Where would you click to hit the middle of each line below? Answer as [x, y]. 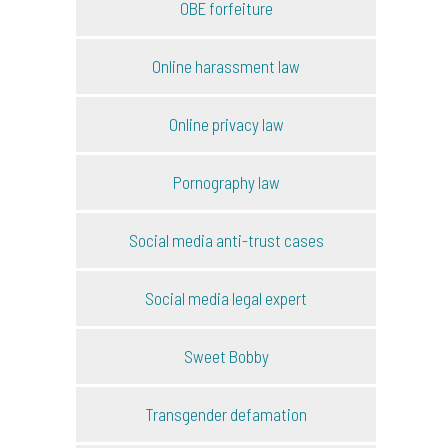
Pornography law [226, 181]
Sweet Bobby [226, 355]
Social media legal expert [226, 297]
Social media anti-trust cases [226, 239]
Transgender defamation [226, 413]
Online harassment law [226, 65]
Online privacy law [226, 123]
